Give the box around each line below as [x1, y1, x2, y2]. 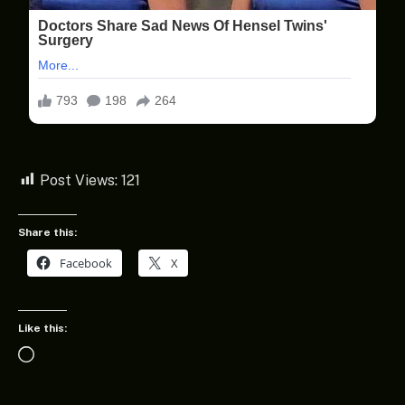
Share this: [18, 226, 77, 240]
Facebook [60, 255, 112, 272]
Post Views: [40, 171, 118, 189]
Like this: [18, 321, 67, 334]
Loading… [33, 347, 96, 365]
